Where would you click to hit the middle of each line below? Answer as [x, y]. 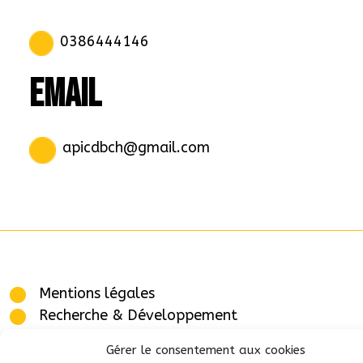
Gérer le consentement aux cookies [206, 350]
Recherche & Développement [138, 316]
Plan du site [79, 337]
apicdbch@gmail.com [136, 148]
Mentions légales [97, 294]
